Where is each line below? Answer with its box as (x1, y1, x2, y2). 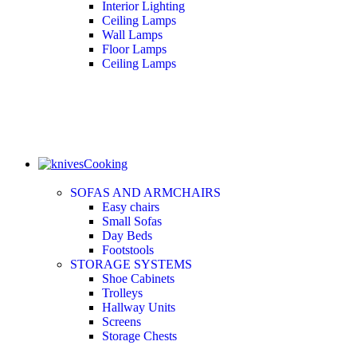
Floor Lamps (102, 41, 167, 56)
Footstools (102, 242, 154, 257)
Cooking (84, 156, 127, 171)
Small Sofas (102, 214, 162, 228)
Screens (102, 314, 141, 328)
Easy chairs (102, 199, 159, 214)
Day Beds (102, 228, 152, 242)
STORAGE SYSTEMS (70, 257, 192, 271)
